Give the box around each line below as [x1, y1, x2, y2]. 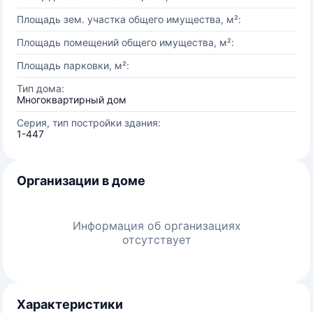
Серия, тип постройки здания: [17, 117, 161, 129]
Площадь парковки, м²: [17, 59, 129, 71]
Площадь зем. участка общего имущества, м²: [17, 13, 241, 25]
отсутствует [122, 233, 191, 247]
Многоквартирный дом [17, 94, 126, 105]
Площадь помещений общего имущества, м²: [17, 36, 234, 48]
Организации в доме [17, 173, 145, 188]
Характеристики [17, 297, 123, 312]
